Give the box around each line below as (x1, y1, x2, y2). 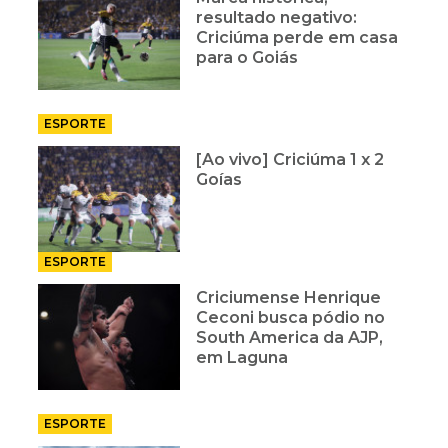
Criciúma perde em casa (196, 28, 399, 48)
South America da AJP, (196, 328, 384, 348)
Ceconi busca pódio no (196, 308, 386, 328)
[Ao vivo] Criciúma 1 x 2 (196, 150, 385, 170)
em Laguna (196, 348, 289, 368)
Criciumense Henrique (196, 288, 382, 308)
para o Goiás (196, 48, 299, 68)
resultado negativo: (196, 8, 358, 28)
